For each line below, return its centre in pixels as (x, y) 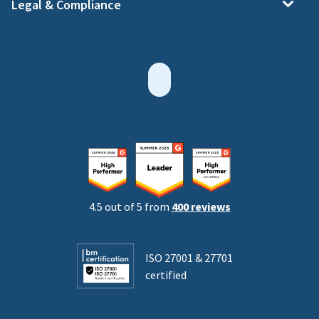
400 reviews (201, 207)
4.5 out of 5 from (130, 207)
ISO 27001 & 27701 (189, 257)
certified (166, 274)
